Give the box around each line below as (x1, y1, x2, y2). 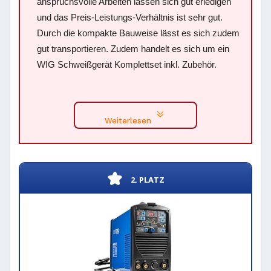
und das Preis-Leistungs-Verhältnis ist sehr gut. (37, 12, 223, 22)
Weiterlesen (105, 116, 151, 125)
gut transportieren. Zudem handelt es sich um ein (37, 44, 230, 54)
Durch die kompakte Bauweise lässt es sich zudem (37, 28, 240, 38)
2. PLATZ (130, 174, 165, 185)
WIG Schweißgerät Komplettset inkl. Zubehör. (37, 59, 217, 70)
